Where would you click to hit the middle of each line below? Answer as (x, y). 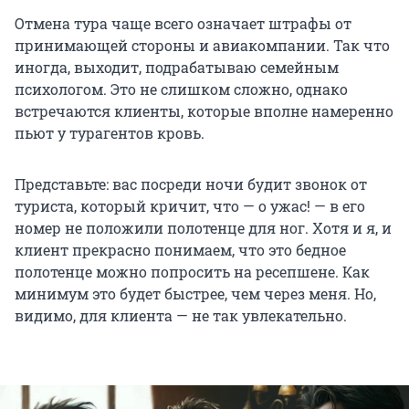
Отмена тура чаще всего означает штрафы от (183, 24)
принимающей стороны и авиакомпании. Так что (202, 46)
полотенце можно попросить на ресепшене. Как (192, 272)
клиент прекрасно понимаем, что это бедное (180, 250)
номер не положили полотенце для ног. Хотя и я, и (203, 228)
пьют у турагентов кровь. (110, 133)
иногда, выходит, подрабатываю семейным (177, 68)
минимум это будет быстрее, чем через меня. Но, (195, 294)
